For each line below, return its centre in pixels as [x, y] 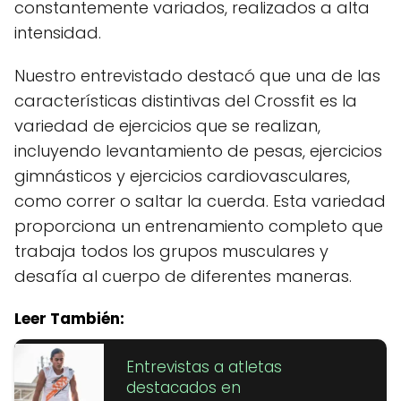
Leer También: [69, 319]
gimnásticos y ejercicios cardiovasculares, [182, 176]
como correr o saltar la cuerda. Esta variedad [200, 201]
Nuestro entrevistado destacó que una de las [197, 76]
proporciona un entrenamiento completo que [199, 226]
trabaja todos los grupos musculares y [171, 252]
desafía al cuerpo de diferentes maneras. [183, 277]
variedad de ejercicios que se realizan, [167, 126]
